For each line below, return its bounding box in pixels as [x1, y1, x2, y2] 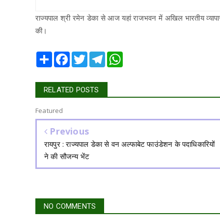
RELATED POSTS [44, 85, 99, 95]
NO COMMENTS [44, 202, 96, 211]
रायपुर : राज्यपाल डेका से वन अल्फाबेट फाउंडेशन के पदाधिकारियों [44, 139, 215, 149]
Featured [35, 106, 63, 115]
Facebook [70, 51, 100, 60]
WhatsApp [123, 51, 155, 60]
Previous [47, 125, 89, 137]
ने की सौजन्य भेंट [44, 151, 90, 162]
